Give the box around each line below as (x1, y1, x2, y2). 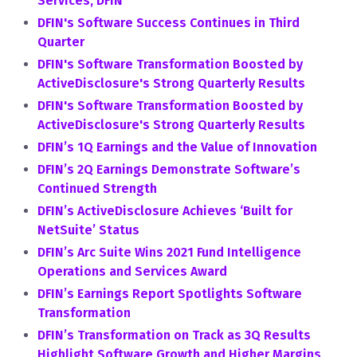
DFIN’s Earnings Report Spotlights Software (37, 286, 302, 301)
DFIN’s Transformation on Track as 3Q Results (37, 328, 311, 343)
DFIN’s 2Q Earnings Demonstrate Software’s (37, 162, 300, 177)
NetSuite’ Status (37, 222, 139, 237)
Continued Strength (37, 181, 157, 196)
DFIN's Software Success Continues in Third (37, 15, 300, 30)
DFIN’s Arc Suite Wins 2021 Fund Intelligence (37, 245, 301, 260)
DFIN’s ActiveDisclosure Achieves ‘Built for (37, 203, 292, 218)
